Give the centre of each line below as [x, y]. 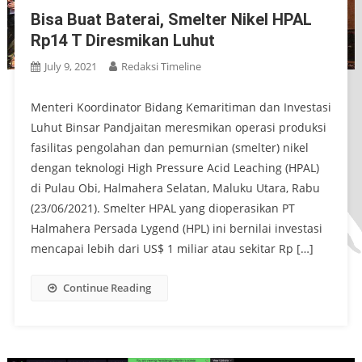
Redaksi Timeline [161, 66]
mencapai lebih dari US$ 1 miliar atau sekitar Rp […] [172, 248]
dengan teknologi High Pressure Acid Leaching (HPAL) [175, 167]
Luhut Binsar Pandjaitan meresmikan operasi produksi [178, 127]
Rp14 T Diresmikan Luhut [122, 40]
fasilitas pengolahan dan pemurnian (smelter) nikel [169, 147]
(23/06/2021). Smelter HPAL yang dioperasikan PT [162, 208]
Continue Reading [107, 287]
